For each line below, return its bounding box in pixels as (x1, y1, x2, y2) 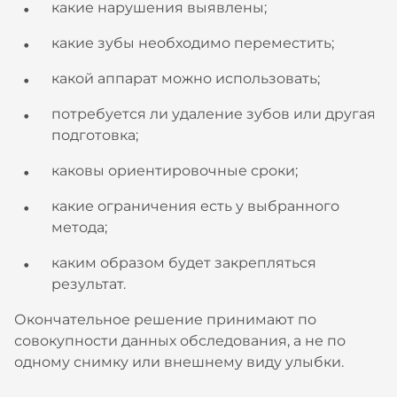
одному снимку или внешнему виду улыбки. (14, 354, 344, 370)
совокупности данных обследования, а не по (14, 332, 346, 349)
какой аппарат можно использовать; (51, 70, 320, 87)
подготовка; (51, 127, 138, 144)
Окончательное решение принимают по (14, 311, 316, 328)
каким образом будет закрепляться (51, 254, 316, 271)
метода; (51, 219, 107, 236)
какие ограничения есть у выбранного (51, 198, 339, 214)
